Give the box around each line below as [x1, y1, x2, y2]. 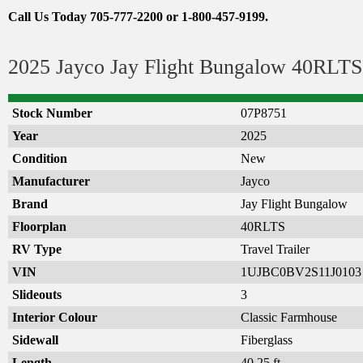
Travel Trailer [241, 241, 310, 256]
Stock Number [12, 105, 92, 120]
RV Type [12, 241, 62, 256]
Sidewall [12, 332, 58, 347]
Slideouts [12, 287, 62, 301]
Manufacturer [12, 173, 90, 188]
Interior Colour [12, 310, 97, 324]
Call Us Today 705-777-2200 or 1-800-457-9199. [8, 9, 268, 23]
